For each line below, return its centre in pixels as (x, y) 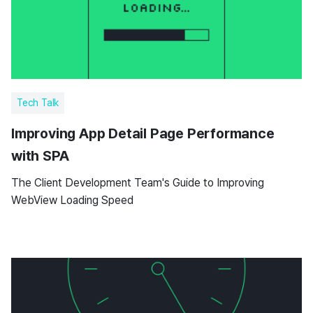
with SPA (40, 156)
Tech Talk (38, 103)
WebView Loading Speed (72, 200)
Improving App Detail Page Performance (143, 133)
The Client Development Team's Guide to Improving (138, 183)
